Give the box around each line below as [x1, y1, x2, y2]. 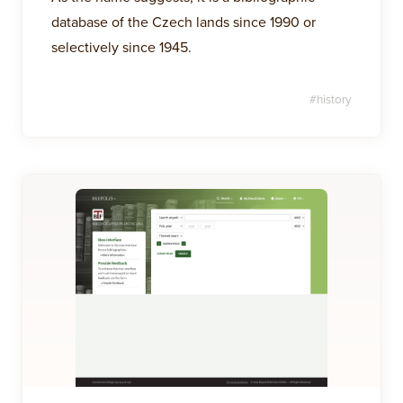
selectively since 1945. [51, 37, 192, 57]
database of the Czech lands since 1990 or [51, 12, 316, 31]
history [317, 91, 352, 107]
